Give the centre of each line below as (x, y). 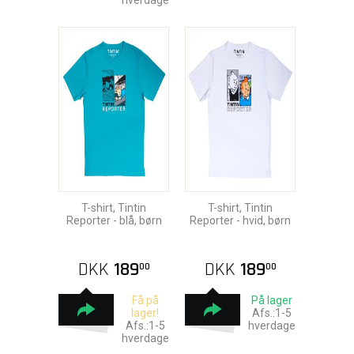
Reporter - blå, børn (114, 220)
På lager (271, 300)
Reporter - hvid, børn (240, 220)
